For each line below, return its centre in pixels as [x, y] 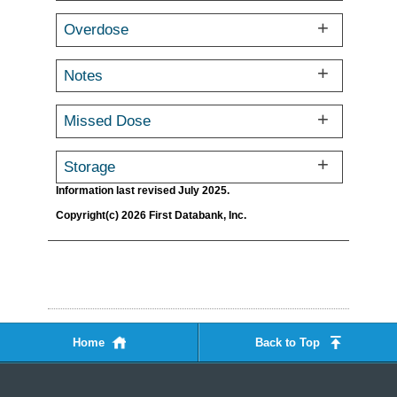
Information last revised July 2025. [143, 191]
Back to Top [288, 343]
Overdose [97, 30]
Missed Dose [108, 121]
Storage [90, 166]
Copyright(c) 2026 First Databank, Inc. [151, 214]
